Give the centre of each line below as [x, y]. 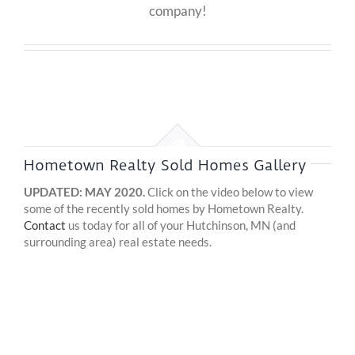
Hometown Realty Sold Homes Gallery [165, 166]
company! [177, 11]
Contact [46, 225]
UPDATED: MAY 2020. [84, 192]
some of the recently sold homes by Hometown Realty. [164, 209]
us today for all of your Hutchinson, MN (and [182, 225]
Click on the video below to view [229, 192]
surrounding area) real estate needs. [118, 242]
